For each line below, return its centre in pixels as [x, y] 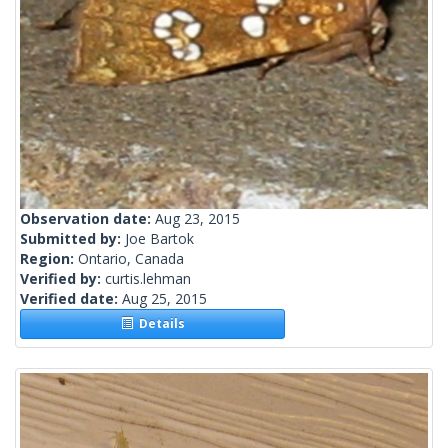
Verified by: [62, 279]
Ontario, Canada [131, 259]
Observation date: [87, 219]
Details [158, 324]
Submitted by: [72, 239]
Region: [49, 259]
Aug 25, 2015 [164, 299]
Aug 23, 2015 [197, 219]
